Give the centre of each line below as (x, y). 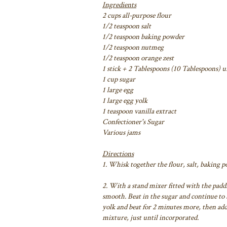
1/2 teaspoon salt (127, 26)
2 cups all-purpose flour (137, 15)
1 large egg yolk (125, 100)
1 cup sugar (119, 79)
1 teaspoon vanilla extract (139, 111)
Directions (118, 154)
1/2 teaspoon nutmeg (133, 47)
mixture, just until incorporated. (150, 217)
